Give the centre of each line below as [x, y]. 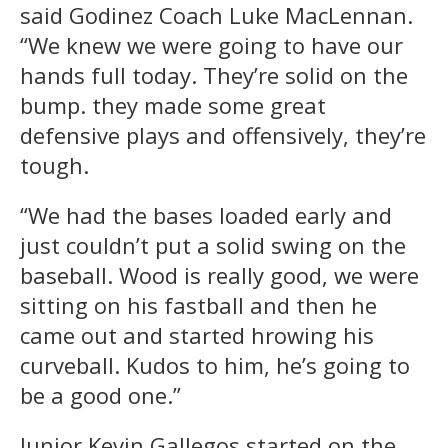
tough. [54, 165]
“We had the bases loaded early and [206, 215]
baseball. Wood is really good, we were [219, 275]
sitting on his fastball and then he [198, 305]
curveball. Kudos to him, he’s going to [215, 365]
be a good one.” [100, 395]
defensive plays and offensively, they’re [223, 135]
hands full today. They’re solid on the [214, 75]
